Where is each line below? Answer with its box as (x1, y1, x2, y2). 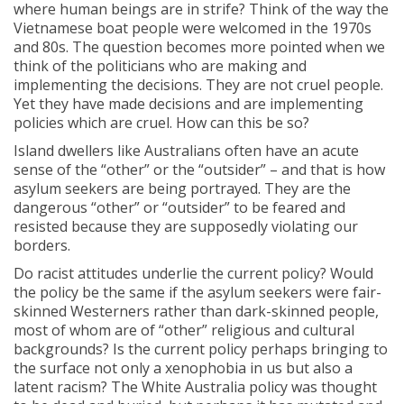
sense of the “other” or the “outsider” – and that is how (14, 160, 385, 179)
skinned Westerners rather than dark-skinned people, (14, 301, 379, 321)
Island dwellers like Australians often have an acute (14, 141, 359, 161)
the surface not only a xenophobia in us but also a (14, 358, 353, 378)
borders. (14, 235, 70, 255)
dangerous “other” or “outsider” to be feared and (14, 197, 345, 217)
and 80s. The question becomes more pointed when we (14, 37, 385, 57)
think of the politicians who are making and (14, 56, 307, 76)
